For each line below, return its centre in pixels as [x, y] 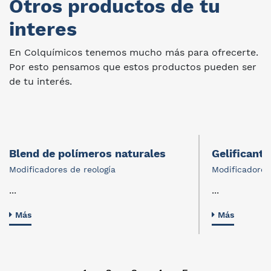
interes [43, 29]
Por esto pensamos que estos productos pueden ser [133, 67]
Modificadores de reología [62, 169]
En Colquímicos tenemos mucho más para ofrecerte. [134, 52]
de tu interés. [41, 81]
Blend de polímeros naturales [87, 153]
